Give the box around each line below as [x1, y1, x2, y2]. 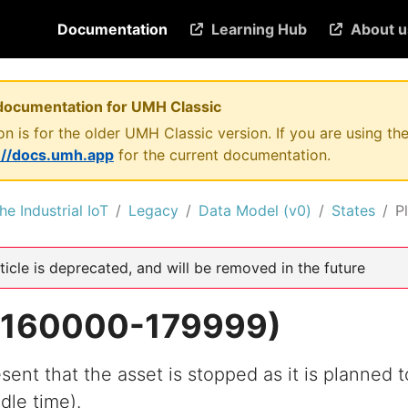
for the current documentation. [114, 146, 331, 164]
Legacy [128, 201, 178, 219]
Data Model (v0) [199, 201, 311, 219]
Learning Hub [211, 20, 307, 38]
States [331, 201, 375, 219]
